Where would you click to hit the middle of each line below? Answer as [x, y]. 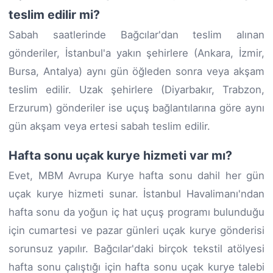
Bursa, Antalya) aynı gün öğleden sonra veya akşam [136, 71]
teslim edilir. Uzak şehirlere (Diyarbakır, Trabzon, [136, 89]
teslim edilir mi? [54, 14]
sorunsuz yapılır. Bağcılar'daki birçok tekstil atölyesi [136, 248]
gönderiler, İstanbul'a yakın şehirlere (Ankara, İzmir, [136, 53]
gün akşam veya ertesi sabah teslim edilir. [109, 126]
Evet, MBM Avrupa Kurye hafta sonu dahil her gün [136, 175]
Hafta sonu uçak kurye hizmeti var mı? [120, 155]
